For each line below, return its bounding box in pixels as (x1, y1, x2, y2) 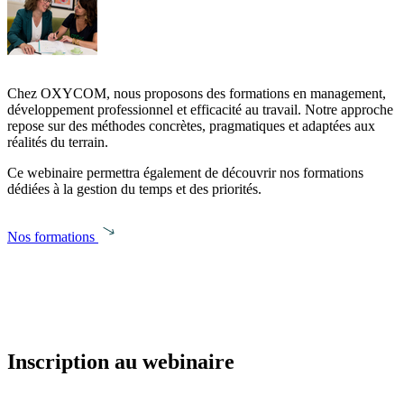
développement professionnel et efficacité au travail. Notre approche (7, 102, 393, 118)
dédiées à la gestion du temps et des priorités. (7, 181, 262, 197)
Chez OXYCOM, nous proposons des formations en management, (7, 86, 386, 102)
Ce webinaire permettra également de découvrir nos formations (7, 165, 363, 181)
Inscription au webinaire (7, 349, 234, 373)
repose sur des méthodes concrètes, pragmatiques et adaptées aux (7, 118, 375, 134)
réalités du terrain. (7, 134, 108, 151)
